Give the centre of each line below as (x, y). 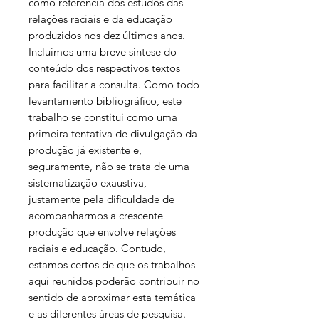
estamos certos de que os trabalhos (112, 265)
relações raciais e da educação (100, 19)
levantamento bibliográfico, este (105, 101)
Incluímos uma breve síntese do (103, 52)
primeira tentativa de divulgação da (113, 134)
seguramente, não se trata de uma (109, 167)
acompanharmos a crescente (96, 216)
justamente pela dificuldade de (101, 199)
